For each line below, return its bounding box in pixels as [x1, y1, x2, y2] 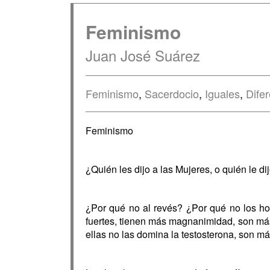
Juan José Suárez [86, 45, 200, 66]
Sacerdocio [145, 86, 199, 101]
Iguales [205, 86, 240, 101]
